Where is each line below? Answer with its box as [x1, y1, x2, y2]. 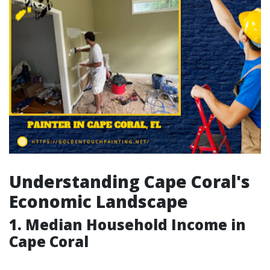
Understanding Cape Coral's [9, 170, 250, 193]
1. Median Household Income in [9, 215, 246, 234]
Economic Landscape [9, 190, 188, 213]
